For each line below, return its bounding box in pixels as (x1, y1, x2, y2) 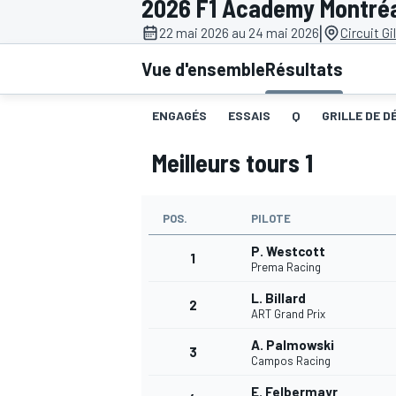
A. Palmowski (251, 337, 334, 354)
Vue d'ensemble (141, 58, 265, 80)
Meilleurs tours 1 (152, 148, 313, 179)
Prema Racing (251, 260, 321, 275)
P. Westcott (251, 243, 325, 260)
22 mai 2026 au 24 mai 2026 (159, 25, 319, 42)
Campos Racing (251, 354, 331, 369)
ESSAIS (228, 108, 270, 124)
